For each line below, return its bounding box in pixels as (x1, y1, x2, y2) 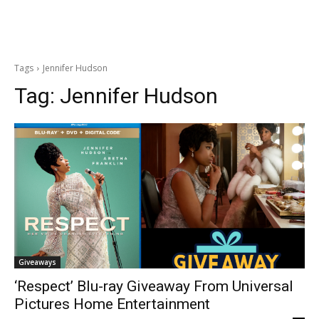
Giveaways (19, 257, 56, 267)
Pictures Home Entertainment (14, 296, 210, 313)
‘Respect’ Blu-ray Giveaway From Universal (14, 278, 293, 295)
